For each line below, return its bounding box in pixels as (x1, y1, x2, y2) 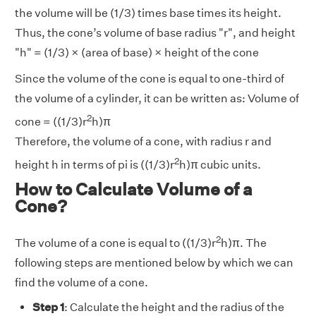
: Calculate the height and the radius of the (64, 300, 284, 315)
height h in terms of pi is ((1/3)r (15, 158, 174, 172)
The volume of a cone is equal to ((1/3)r (15, 236, 216, 250)
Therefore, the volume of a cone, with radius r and (15, 135, 272, 149)
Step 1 (32, 300, 64, 315)
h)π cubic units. (179, 158, 261, 172)
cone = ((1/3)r (15, 115, 87, 129)
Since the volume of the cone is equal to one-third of (15, 72, 284, 86)
